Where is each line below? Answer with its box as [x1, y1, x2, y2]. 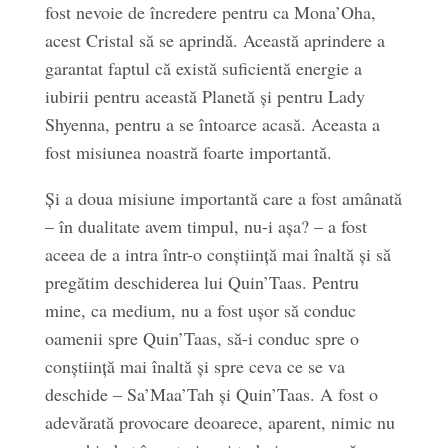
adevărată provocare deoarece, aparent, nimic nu [44, 410, 395, 434]
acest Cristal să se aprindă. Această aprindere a [44, 28, 385, 52]
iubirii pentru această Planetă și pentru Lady [44, 84, 365, 108]
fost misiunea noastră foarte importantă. [44, 140, 332, 164]
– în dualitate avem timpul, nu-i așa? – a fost [44, 214, 367, 238]
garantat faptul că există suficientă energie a [44, 56, 362, 80]
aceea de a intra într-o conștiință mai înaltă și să [44, 242, 391, 266]
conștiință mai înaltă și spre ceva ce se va [44, 354, 345, 378]
